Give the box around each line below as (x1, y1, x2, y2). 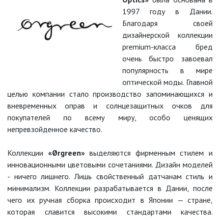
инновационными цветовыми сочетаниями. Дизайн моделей (7, 160, 213, 169)
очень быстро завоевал (122, 54, 213, 63)
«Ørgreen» (48, 148, 85, 158)
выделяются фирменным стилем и (84, 148, 213, 158)
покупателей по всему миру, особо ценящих (7, 112, 213, 122)
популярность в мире (122, 65, 213, 75)
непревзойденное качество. (7, 124, 102, 134)
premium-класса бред (122, 42, 213, 52)
